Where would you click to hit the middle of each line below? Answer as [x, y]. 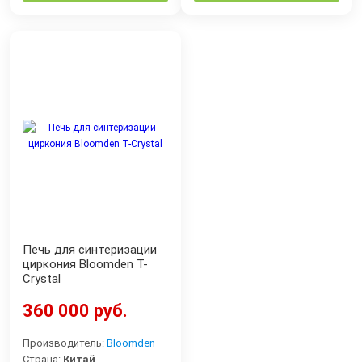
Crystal [42, 278]
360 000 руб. [75, 310]
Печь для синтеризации [90, 249]
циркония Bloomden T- [85, 264]
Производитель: [65, 343]
